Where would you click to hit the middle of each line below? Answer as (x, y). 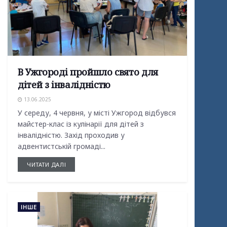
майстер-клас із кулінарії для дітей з (81, 124)
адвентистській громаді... (62, 146)
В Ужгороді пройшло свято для (88, 72)
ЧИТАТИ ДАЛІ (47, 164)
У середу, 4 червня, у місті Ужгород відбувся (97, 112)
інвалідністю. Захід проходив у (71, 135)
